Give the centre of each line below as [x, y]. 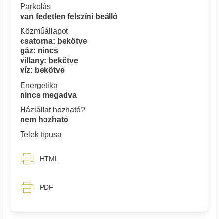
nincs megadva [49, 95]
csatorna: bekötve [54, 41]
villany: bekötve [49, 61]
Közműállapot [44, 31]
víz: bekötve [43, 70]
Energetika [39, 85]
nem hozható [44, 120]
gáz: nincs [39, 51]
